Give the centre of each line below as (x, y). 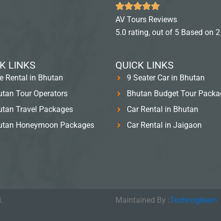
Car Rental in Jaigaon (164, 125)
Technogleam (193, 200)
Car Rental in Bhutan (162, 109)
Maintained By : (143, 200)
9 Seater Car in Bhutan (166, 78)
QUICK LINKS (145, 65)
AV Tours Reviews (146, 19)
